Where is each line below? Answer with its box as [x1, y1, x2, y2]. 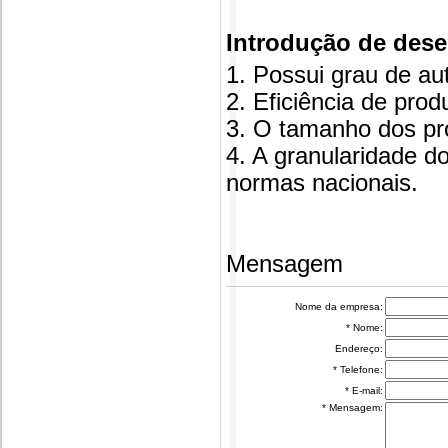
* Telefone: [333, 364, 383, 375]
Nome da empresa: [295, 301, 383, 312]
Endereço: [335, 343, 383, 354]
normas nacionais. [226, 170, 418, 196]
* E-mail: [345, 385, 383, 396]
